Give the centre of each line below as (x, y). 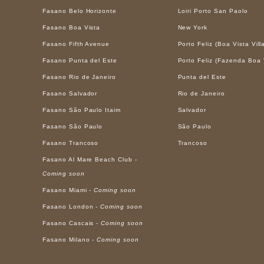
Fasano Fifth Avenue (76, 44)
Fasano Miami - (68, 190)
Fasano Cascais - (72, 223)
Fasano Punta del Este (80, 60)
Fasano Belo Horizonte (80, 11)
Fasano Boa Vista (72, 27)
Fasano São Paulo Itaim (82, 110)
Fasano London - (72, 206)
